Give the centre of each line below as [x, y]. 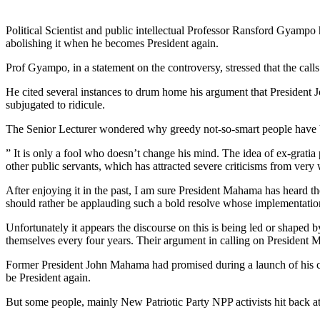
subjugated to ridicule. [55, 104]
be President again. [48, 277]
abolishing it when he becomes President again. [112, 43]
